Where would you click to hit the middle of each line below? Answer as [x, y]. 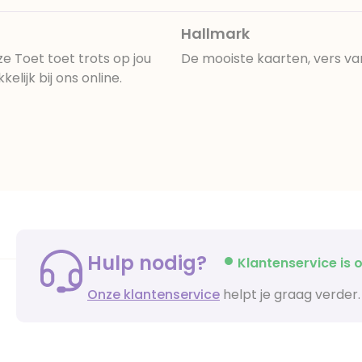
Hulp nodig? [149, 263]
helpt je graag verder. [290, 294]
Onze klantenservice [154, 294]
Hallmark [215, 34]
